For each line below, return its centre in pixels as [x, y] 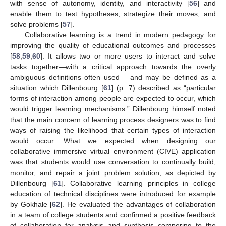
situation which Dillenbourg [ [57, 88]
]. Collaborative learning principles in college [139, 183]
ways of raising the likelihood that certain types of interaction [113, 130]
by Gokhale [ [31, 204]
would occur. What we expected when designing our [113, 140]
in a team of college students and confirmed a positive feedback [113, 215]
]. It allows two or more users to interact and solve [128, 56]
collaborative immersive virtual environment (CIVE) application [113, 151]
